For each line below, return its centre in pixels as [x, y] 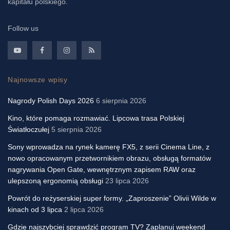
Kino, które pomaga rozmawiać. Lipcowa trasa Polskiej [96, 118]
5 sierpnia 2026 [76, 130]
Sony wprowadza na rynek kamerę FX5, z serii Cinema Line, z [109, 147]
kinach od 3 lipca [35, 210]
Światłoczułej [28, 130]
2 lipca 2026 [84, 210]
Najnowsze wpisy [38, 80]
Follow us [23, 28]
